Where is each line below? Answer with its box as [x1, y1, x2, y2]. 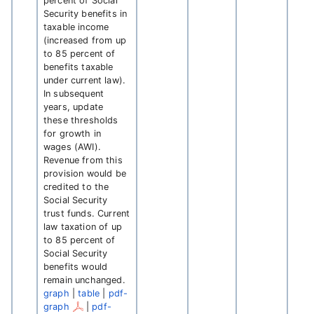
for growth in [43, 128, 102, 139]
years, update [43, 102, 104, 112]
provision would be [43, 168, 126, 179]
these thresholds [43, 115, 118, 125]
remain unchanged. [43, 275, 125, 285]
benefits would [43, 261, 108, 272]
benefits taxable [43, 62, 114, 72]
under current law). [43, 75, 126, 86]
